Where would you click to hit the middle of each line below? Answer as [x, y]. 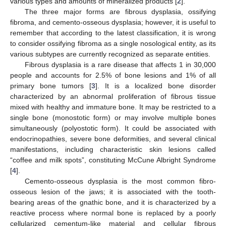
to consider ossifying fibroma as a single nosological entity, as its [113, 43]
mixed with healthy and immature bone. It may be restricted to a [113, 107]
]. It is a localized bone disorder [156, 86]
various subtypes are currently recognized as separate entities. [110, 54]
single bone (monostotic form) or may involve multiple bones [113, 117]
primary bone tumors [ [51, 86]
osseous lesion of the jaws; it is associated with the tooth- [113, 191]
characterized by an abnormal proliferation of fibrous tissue [113, 96]
